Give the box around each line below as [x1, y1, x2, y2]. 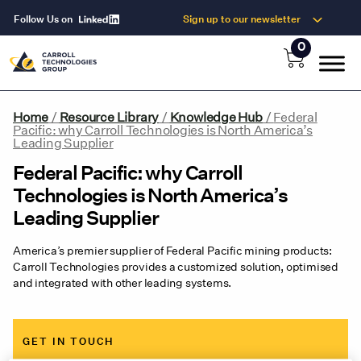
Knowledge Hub [169, 109, 263, 126]
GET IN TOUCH [23, 335, 114, 348]
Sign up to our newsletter [180, 13, 303, 25]
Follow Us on [14, 13, 75, 25]
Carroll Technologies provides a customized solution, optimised [13, 259, 338, 274]
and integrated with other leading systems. [13, 276, 232, 290]
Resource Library [59, 109, 160, 126]
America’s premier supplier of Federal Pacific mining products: [13, 243, 332, 258]
